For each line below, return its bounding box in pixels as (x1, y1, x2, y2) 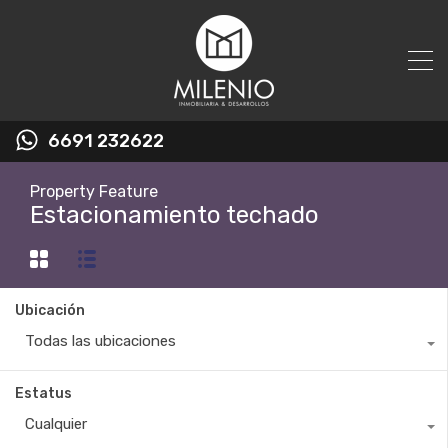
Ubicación (15, 302, 85, 320)
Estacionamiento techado (30, 201, 319, 229)
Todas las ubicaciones (25, 332, 176, 351)
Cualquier (25, 415, 87, 434)
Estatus (15, 385, 72, 403)
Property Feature (30, 182, 158, 201)
